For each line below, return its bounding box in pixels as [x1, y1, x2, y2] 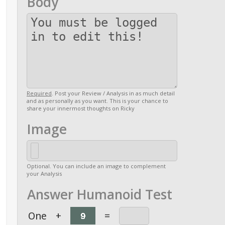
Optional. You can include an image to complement [27, 162, 166, 170]
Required [27, 89, 52, 97]
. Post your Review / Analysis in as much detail [52, 89, 175, 97]
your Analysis [27, 170, 62, 177]
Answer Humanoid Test [27, 185, 172, 203]
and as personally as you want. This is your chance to [27, 97, 168, 104]
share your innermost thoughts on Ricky [27, 104, 135, 112]
